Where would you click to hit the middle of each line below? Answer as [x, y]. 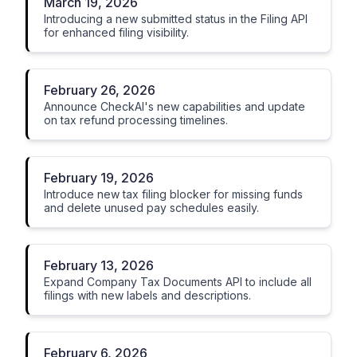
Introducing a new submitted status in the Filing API [176, 19]
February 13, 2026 [99, 265]
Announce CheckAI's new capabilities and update [175, 106]
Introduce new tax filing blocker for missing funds [173, 194]
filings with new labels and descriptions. [147, 295]
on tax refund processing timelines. [136, 120]
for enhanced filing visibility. [116, 32]
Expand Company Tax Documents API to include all [178, 282]
